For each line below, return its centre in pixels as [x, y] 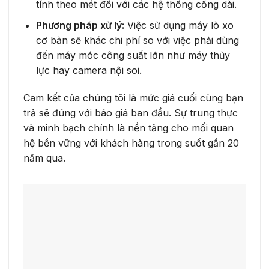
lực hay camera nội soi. [89, 70]
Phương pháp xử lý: [80, 25]
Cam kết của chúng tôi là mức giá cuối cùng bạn [133, 98]
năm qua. [44, 158]
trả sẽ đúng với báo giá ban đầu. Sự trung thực [131, 113]
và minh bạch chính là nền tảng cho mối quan [128, 128]
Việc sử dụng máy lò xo [179, 25]
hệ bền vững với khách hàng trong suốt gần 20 [131, 143]
